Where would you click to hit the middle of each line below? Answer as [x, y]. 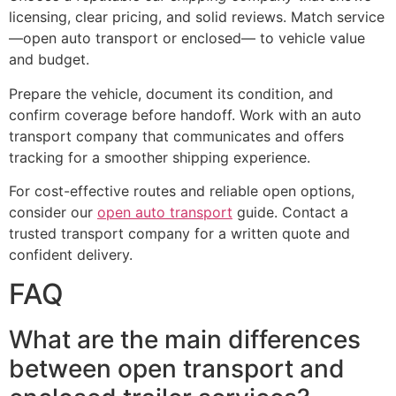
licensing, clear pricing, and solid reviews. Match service [197, 17]
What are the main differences [185, 340]
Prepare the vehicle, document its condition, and [171, 93]
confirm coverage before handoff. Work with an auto [185, 114]
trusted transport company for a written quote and [179, 233]
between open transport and [177, 369]
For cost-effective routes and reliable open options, [182, 190]
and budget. [49, 60]
